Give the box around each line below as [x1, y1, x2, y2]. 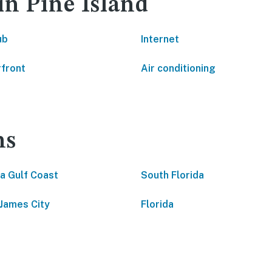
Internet [141, 33, 179, 45]
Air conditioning [141, 63, 216, 74]
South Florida [141, 169, 204, 181]
